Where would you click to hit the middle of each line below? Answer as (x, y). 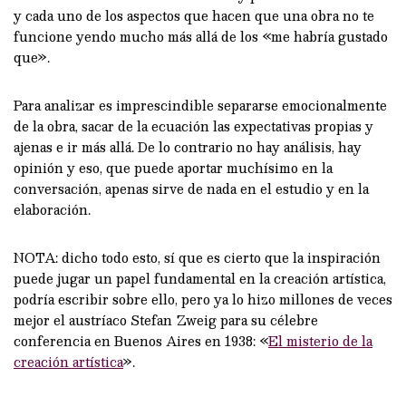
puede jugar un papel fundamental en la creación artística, (200, 278)
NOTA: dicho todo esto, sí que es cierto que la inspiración (197, 257)
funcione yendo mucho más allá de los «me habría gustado (201, 36)
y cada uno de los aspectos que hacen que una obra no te (194, 15)
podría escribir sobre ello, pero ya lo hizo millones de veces (203, 299)
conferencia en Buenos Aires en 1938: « (141, 340)
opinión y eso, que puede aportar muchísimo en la (173, 167)
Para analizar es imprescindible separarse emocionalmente (200, 105)
